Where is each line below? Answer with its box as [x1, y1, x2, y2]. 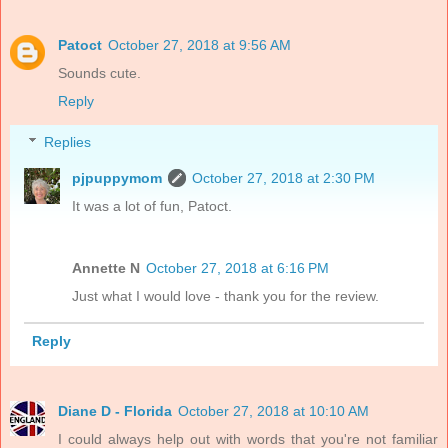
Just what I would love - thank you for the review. [72, 288, 380, 305]
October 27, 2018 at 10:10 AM [178, 403, 369, 420]
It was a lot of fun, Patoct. [72, 198, 233, 215]
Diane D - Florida [58, 403, 172, 420]
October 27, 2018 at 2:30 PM [192, 170, 376, 187]
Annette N [72, 260, 141, 277]
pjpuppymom [72, 170, 163, 187]
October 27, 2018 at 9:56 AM [108, 36, 291, 53]
